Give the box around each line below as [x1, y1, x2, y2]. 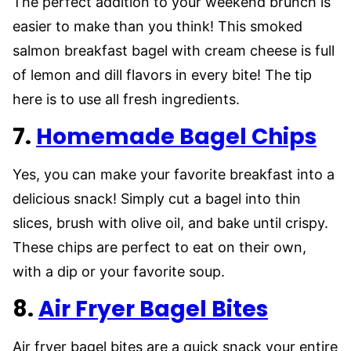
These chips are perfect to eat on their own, [13, 238, 306, 255]
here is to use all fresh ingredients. [13, 90, 240, 107]
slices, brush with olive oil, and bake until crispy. [13, 214, 328, 231]
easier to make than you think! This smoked [13, 17, 302, 34]
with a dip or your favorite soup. [13, 262, 225, 280]
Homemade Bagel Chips [36, 121, 317, 152]
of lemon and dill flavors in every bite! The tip [13, 66, 312, 83]
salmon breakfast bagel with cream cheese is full [13, 42, 335, 59]
